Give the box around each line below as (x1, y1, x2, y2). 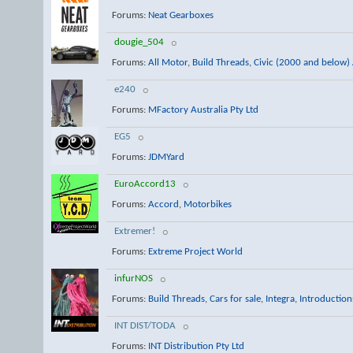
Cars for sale (209, 293, 261, 304)
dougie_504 (114, 37, 164, 47)
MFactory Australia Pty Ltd (147, 104, 258, 115)
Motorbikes (183, 199, 232, 210)
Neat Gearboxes (147, 9, 214, 20)
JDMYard (147, 151, 184, 162)
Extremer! (114, 226, 155, 236)
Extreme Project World (147, 246, 243, 257)
